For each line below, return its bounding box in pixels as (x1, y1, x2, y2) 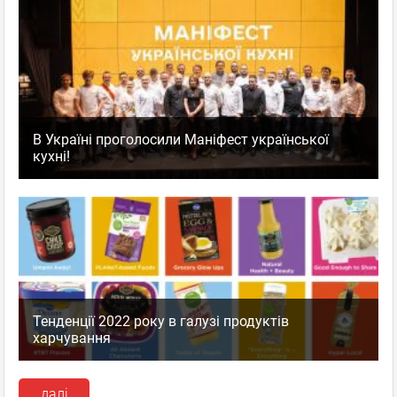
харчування (33, 330, 111, 347)
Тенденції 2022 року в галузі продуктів (33, 313, 289, 331)
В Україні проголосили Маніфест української (33, 131, 329, 149)
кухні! (33, 148, 70, 166)
